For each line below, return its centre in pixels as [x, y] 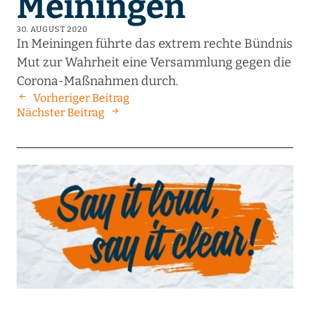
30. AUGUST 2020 [52, 30]
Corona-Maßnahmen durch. [97, 81]
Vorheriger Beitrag [81, 98]
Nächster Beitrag [60, 113]
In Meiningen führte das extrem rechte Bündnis [154, 44]
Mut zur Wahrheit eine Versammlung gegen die [154, 63]
